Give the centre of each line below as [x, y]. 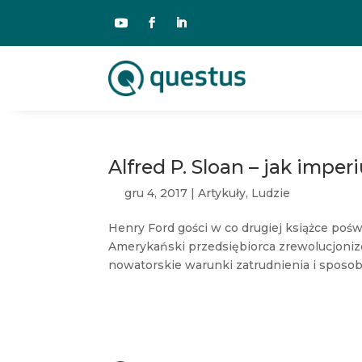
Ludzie [271, 193]
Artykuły [222, 193]
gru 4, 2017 [156, 193]
